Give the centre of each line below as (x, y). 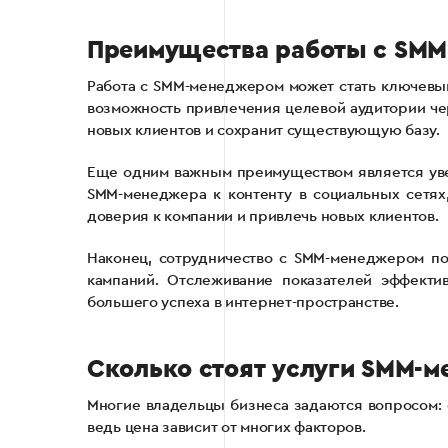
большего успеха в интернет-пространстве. (243, 302)
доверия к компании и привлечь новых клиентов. (263, 216)
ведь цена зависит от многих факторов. (226, 427)
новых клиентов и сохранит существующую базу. (263, 130)
